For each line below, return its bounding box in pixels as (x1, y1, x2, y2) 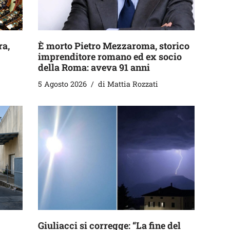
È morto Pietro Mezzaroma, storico (38, 39, 189, 52)
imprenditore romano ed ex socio (38, 50, 182, 63)
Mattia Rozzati (107, 79, 158, 89)
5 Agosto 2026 (38, 79, 87, 89)
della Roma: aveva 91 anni (38, 61, 150, 73)
